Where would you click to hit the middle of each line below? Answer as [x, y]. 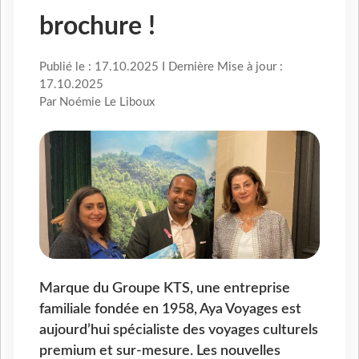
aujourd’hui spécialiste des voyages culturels [179, 330]
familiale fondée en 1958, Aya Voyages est [170, 309]
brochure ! [97, 27]
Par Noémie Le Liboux [97, 103]
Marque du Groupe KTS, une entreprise [165, 288]
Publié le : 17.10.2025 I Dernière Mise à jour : [161, 67]
